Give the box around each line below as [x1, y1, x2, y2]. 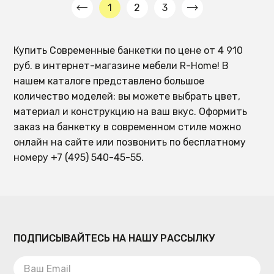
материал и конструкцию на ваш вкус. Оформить [13, 106, 248, 118]
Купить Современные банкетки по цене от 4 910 [13, 45, 243, 57]
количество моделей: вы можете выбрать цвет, [13, 91, 241, 103]
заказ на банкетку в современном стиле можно [13, 121, 242, 133]
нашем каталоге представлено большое [13, 75, 205, 87]
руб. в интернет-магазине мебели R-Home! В [13, 60, 229, 72]
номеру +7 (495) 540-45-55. [13, 152, 144, 164]
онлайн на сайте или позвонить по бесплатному [13, 136, 246, 149]
